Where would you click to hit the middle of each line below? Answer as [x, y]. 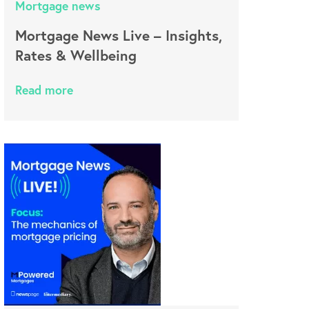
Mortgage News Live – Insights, [118, 35]
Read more [44, 90]
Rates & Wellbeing [76, 55]
